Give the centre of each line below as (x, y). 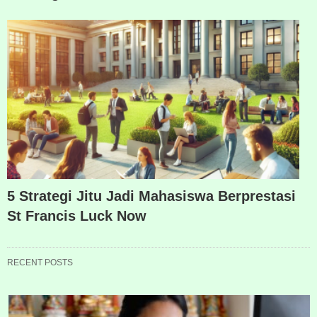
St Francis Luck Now (77, 215)
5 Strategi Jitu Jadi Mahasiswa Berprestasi (151, 196)
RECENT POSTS (40, 262)
